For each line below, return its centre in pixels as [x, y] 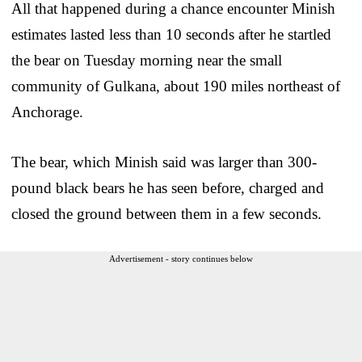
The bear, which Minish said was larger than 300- [164, 162]
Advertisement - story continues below [181, 258]
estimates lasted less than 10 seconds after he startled [171, 34]
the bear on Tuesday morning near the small [147, 60]
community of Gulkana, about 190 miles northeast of [176, 86]
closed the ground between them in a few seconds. [166, 213]
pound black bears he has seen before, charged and [168, 187]
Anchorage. [47, 112]
